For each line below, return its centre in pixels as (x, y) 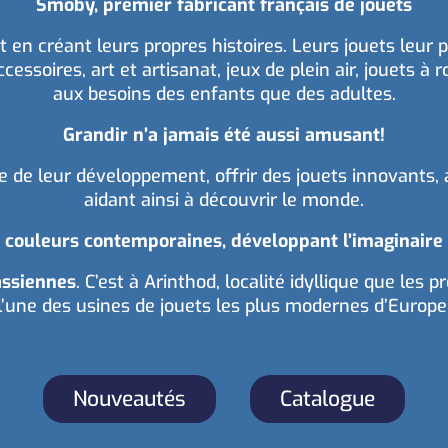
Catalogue (327, 398)
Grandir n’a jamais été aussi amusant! (224, 134)
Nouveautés (129, 398)
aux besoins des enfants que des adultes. (224, 93)
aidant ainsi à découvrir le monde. (224, 199)
